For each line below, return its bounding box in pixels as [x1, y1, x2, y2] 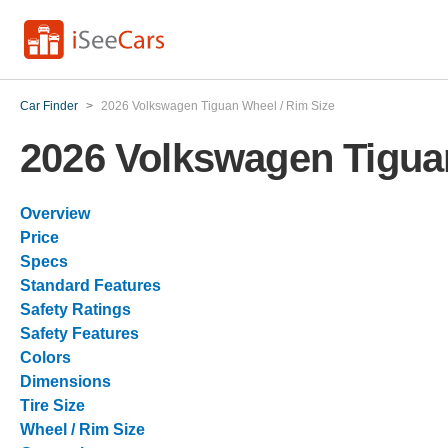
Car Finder [20, 99, 78, 113]
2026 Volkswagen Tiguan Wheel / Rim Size [101, 99, 335, 113]
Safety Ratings [20, 301, 131, 318]
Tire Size [20, 397, 85, 414]
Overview [20, 205, 90, 222]
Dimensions [20, 373, 111, 390]
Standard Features [20, 277, 161, 294]
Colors [20, 349, 71, 366]
